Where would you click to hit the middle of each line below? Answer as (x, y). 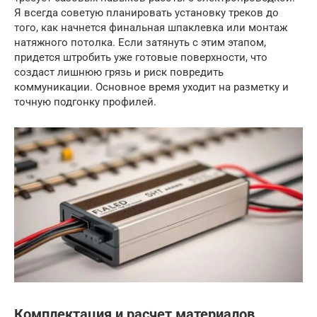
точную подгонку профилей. (85, 102)
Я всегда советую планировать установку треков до (146, 12)
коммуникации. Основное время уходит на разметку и (151, 87)
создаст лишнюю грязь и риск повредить (119, 72)
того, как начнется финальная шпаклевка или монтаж (151, 27)
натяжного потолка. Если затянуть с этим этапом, (140, 42)
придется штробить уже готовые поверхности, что (141, 57)
